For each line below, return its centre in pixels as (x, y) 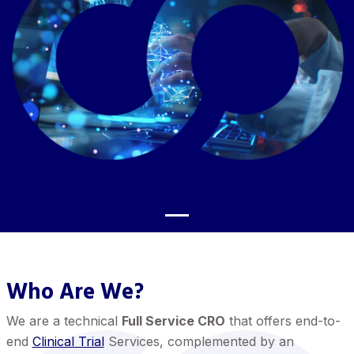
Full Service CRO (173, 321)
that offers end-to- (282, 321)
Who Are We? (75, 293)
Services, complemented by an (199, 341)
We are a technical (64, 321)
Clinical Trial (68, 341)
